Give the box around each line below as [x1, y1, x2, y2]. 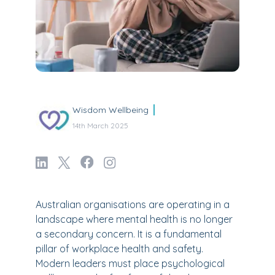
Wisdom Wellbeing [72, 104, 149, 115]
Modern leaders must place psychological [36, 257, 225, 269]
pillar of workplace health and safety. [36, 242, 203, 255]
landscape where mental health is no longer [36, 213, 233, 225]
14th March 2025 [72, 121, 128, 130]
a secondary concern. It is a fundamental [36, 228, 222, 240]
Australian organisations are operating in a [36, 198, 230, 211]
